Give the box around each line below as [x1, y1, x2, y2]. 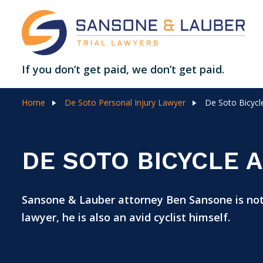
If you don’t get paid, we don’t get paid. [22, 62, 224, 76]
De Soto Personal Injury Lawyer [65, 97, 186, 108]
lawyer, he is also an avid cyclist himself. [22, 210, 230, 224]
